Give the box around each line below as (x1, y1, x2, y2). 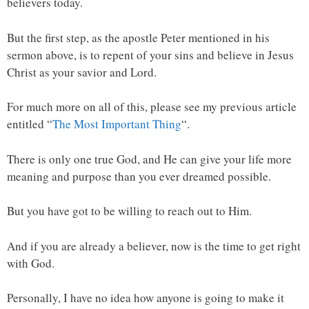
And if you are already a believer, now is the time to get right (7, 237, 301, 254)
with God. (7, 255, 54, 271)
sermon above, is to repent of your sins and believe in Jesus (7, 46, 294, 63)
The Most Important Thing (52, 116, 181, 132)
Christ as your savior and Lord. (7, 63, 157, 80)
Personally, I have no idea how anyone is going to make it (7, 290, 284, 306)
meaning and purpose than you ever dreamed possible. (7, 168, 271, 184)
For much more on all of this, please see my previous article (7, 99, 297, 114)
